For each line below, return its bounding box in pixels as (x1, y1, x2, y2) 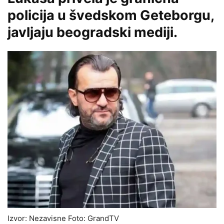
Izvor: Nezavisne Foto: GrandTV (7, 213, 119, 223)
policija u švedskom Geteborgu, (7, 7, 214, 24)
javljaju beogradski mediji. (7, 24, 177, 41)
